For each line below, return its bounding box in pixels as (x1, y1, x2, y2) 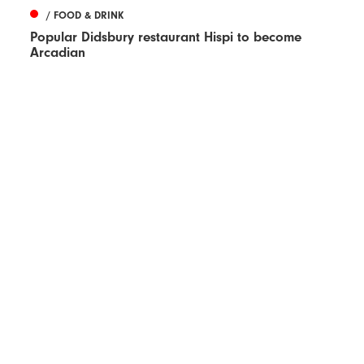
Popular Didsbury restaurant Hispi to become (30, 29, 302, 45)
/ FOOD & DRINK (46, 8, 124, 21)
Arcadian (30, 45, 86, 60)
